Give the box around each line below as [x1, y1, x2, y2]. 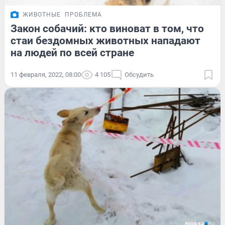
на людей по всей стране [11, 46, 134, 59]
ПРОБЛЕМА [65, 11, 102, 18]
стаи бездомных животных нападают [11, 34, 200, 47]
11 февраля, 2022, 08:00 [11, 70, 81, 78]
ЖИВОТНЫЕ [23, 11, 61, 18]
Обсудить [125, 70, 154, 78]
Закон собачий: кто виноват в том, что [11, 22, 204, 35]
